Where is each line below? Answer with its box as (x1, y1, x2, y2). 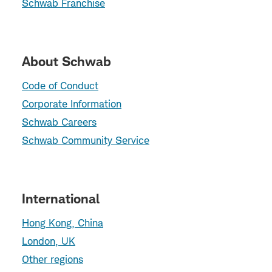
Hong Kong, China (22, 217, 103, 229)
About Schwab (22, 53, 111, 69)
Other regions (22, 253, 83, 265)
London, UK (22, 235, 75, 247)
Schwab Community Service (22, 134, 149, 146)
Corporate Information (22, 98, 121, 110)
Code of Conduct (22, 80, 98, 92)
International (22, 191, 100, 206)
